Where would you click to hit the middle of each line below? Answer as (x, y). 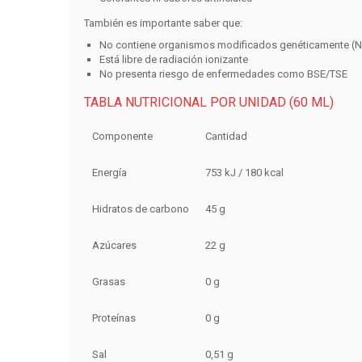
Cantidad (226, 137)
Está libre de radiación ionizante (174, 60)
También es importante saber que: (163, 23)
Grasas (108, 282)
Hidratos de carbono (140, 209)
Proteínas (114, 318)
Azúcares (114, 246)
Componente (122, 137)
